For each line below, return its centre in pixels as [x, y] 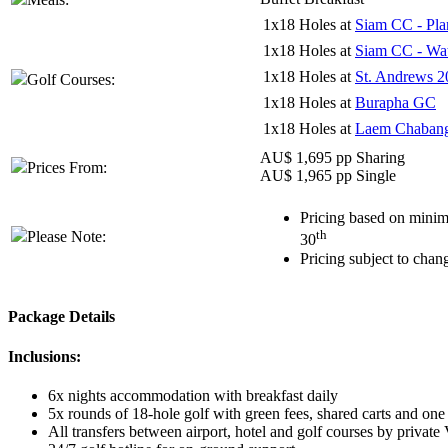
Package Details [61, 317]
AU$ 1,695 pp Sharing [332, 158]
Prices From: [67, 168]
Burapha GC [395, 103]
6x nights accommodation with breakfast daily [193, 395]
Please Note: [66, 237]
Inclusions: [44, 356]
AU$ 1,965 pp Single [328, 176]
